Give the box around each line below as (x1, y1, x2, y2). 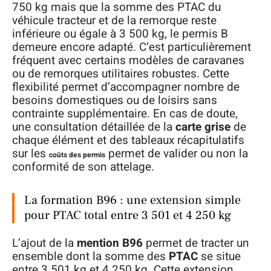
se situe (198, 248, 241, 266)
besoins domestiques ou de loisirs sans (12, 91, 217, 109)
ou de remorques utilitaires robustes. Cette (12, 65, 229, 82)
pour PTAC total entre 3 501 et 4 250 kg (24, 207, 231, 223)
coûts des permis (49, 149, 105, 160)
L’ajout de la (12, 235, 77, 252)
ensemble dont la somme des (12, 248, 169, 266)
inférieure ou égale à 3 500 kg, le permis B (12, 25, 228, 42)
